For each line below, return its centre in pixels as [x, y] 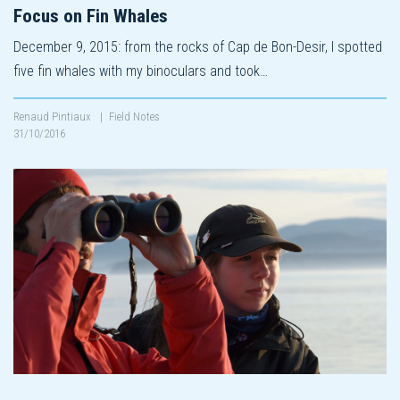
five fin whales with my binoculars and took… [141, 71]
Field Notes [134, 116]
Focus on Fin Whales [91, 16]
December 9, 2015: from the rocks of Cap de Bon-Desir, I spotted [198, 46]
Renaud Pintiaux [54, 116]
